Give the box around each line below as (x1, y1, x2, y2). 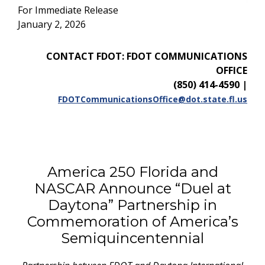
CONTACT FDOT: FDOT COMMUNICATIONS (46, 50, 247, 63)
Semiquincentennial (61, 230, 204, 247)
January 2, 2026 (18, 18, 86, 31)
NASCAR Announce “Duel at (34, 180, 231, 197)
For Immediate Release (18, 4, 118, 17)
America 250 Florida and (47, 163, 218, 180)
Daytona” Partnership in (48, 196, 217, 214)
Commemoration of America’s (27, 213, 238, 230)
